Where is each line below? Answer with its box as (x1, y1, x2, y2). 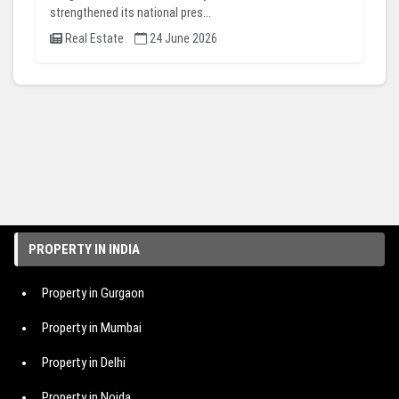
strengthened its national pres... (50, 5, 211, 20)
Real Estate (62, 31, 134, 46)
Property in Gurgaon (42, 285, 144, 302)
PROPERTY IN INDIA (28, 241, 140, 258)
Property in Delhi (42, 354, 126, 371)
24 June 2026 (147, 31, 217, 46)
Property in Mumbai (42, 320, 142, 337)
